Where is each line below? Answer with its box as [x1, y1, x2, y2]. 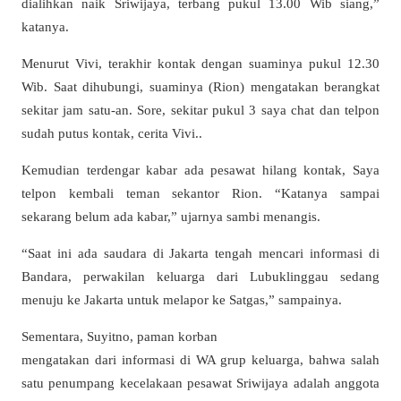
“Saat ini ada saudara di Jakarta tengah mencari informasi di [21, 245, 380, 261]
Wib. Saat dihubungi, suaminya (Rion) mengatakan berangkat [21, 78, 380, 94]
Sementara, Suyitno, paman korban [21, 328, 218, 345]
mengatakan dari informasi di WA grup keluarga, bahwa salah [21, 352, 380, 368]
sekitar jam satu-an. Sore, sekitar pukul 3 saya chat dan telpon [21, 101, 380, 117]
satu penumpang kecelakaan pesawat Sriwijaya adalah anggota [21, 375, 380, 391]
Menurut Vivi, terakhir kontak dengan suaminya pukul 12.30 [21, 55, 380, 71]
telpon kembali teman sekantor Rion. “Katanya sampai [21, 185, 380, 201]
